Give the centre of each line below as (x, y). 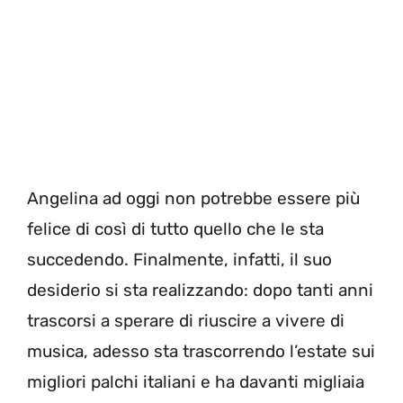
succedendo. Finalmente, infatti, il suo (179, 260)
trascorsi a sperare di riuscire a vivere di (186, 321)
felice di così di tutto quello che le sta (175, 229)
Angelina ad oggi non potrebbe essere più (193, 199)
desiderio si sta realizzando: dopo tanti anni (200, 291)
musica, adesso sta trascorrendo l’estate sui (201, 352)
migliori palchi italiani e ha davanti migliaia (196, 382)
